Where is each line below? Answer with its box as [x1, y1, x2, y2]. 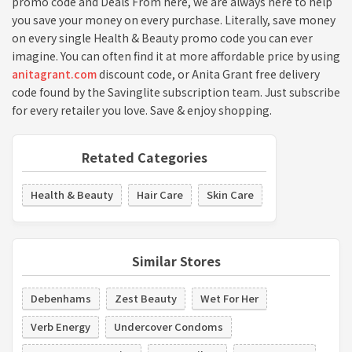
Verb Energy [31, 318, 90, 334]
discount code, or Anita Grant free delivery [97, 65, 320, 82]
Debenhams [31, 290, 91, 306]
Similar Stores [131, 251, 221, 270]
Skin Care [207, 186, 254, 202]
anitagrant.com [12, 65, 97, 82]
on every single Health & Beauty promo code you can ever [12, 29, 313, 46]
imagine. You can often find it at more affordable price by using [12, 47, 340, 64]
